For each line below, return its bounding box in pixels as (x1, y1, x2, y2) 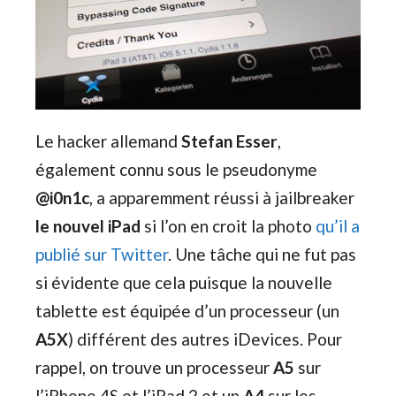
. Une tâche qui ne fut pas (168, 243, 356, 264)
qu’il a (316, 215, 360, 236)
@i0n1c (35, 187, 89, 208)
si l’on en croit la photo (141, 215, 316, 236)
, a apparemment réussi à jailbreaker (89, 187, 354, 208)
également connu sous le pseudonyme (35, 158, 317, 179)
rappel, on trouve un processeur (35, 356, 273, 377)
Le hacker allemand (35, 130, 181, 151)
